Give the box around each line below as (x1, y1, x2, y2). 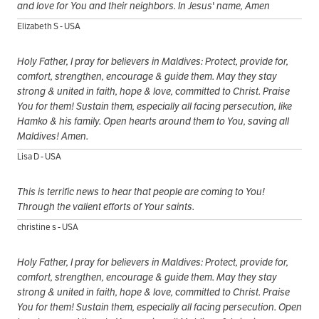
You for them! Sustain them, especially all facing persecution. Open (17, 300, 302, 314)
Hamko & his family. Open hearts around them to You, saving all (17, 115, 289, 128)
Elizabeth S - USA (17, 21, 80, 32)
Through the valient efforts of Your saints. (17, 200, 194, 214)
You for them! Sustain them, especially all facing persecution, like (17, 100, 292, 113)
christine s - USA (17, 221, 78, 233)
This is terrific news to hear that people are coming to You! (17, 185, 265, 199)
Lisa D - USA (17, 151, 61, 162)
